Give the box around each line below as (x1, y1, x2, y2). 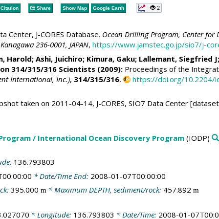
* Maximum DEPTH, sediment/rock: (46, 185, 163, 195)
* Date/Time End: (31, 171, 90, 181)
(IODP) (184, 132, 210, 143)
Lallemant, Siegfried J (138, 53, 218, 64)
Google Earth (92, 5, 124, 11)
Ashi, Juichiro (35, 53, 83, 64)
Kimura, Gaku (86, 53, 135, 64)
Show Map (62, 5, 87, 11)
